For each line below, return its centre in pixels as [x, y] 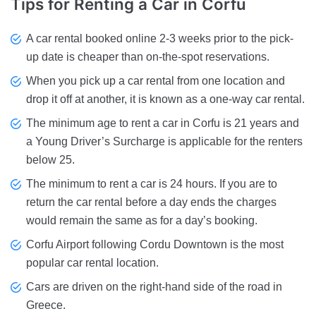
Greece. [46, 305]
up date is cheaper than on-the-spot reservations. [148, 57]
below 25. [50, 160]
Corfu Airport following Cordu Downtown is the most [155, 245]
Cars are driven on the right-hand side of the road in [154, 287]
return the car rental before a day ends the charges [151, 202]
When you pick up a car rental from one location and [156, 81]
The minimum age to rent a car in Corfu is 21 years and [163, 123]
